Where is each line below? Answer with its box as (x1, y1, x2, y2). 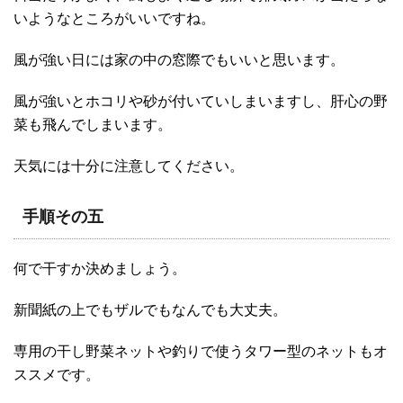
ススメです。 (13, 367, 100, 383)
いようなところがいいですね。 (13, 11, 215, 27)
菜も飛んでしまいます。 (13, 117, 172, 133)
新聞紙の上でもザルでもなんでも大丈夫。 (13, 302, 287, 318)
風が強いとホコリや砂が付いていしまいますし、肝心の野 (13, 94, 388, 110)
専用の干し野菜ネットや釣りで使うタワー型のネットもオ (13, 344, 388, 360)
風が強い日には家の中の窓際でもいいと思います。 (13, 52, 345, 68)
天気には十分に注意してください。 (13, 158, 244, 175)
